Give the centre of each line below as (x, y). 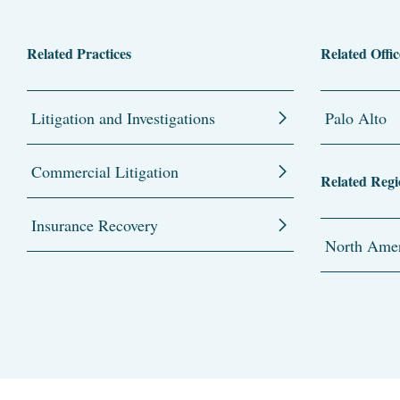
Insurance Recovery (95, 225)
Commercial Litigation (105, 171)
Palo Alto (355, 117)
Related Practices (79, 53)
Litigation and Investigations (123, 117)
